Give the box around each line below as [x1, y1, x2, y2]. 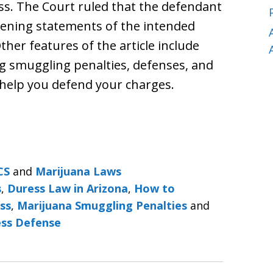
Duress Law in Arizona [7, 181, 128, 196]
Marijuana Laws [35, 164, 121, 179]
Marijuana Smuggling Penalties [17, 198, 187, 213]
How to [134, 181, 175, 196]
